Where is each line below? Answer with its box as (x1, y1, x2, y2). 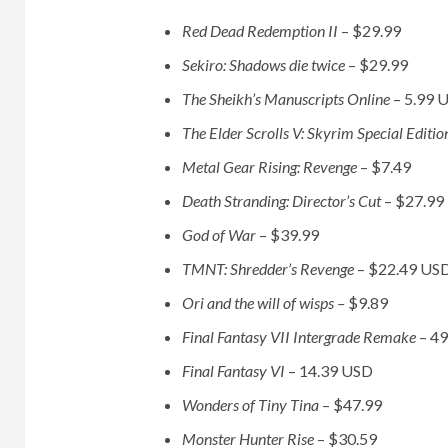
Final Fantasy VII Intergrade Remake (181, 327, 419, 347)
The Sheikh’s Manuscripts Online (181, 89, 393, 109)
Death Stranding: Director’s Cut (181, 191, 384, 211)
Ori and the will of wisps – (181, 293, 345, 313)
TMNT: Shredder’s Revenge (181, 259, 357, 279)
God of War (181, 225, 259, 245)
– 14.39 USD (287, 361, 373, 381)
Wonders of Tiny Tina (181, 395, 322, 415)
